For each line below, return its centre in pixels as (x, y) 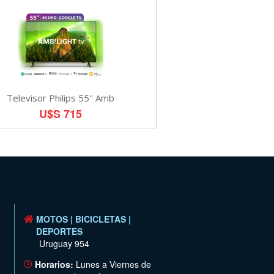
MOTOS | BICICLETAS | (83, 219)
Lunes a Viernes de (112, 264)
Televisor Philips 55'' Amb (61, 98)
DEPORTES (59, 231)
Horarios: (54, 264)
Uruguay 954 (64, 243)
